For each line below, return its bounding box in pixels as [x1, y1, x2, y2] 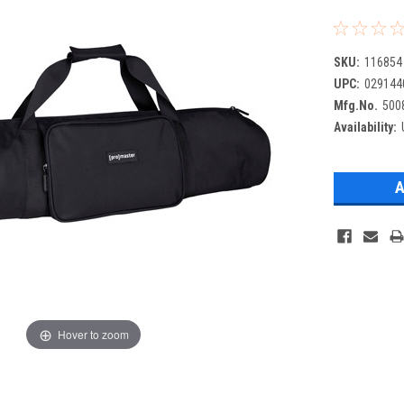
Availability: [334, 119, 398, 134]
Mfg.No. [334, 97, 379, 113]
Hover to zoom [57, 326, 129, 342]
